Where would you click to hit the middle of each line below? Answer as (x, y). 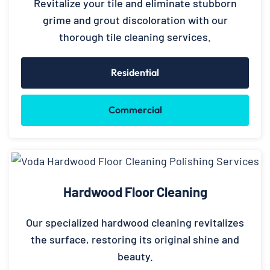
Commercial (135, 110)
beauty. (135, 256)
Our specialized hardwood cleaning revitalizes (135, 222)
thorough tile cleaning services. (135, 37)
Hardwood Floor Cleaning (135, 191)
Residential (135, 73)
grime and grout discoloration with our (135, 20)
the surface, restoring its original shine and (135, 239)
